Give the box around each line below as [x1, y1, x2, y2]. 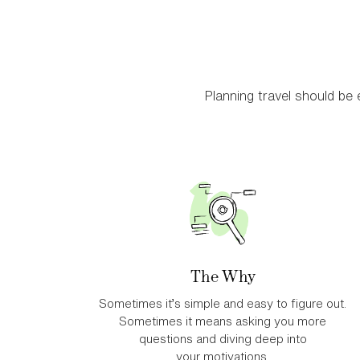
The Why [190, 262, 256, 290]
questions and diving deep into [138, 333, 307, 345]
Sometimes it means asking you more [119, 315, 327, 327]
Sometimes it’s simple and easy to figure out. [99, 297, 347, 309]
